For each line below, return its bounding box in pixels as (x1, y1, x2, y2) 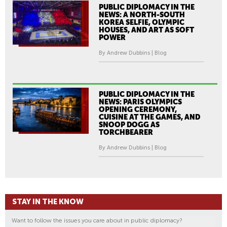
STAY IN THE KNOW (12, 197, 84, 207)
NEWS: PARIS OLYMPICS (99, 98, 182, 106)
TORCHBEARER (99, 128, 153, 137)
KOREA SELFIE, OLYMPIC (99, 18, 184, 27)
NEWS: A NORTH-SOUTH (99, 11, 185, 19)
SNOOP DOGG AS (99, 121, 160, 129)
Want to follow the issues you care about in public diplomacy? (12, 217, 182, 224)
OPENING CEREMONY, (99, 105, 177, 114)
